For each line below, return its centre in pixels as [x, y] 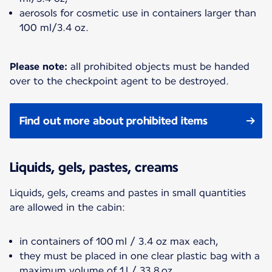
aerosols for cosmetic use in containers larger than [138, 13]
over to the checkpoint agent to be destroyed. [119, 81]
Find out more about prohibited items [114, 120]
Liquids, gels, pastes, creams [94, 167]
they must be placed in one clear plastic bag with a [140, 256]
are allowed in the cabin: [67, 207]
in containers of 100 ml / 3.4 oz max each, [119, 241]
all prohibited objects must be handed [158, 66]
